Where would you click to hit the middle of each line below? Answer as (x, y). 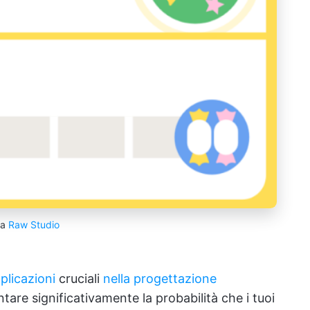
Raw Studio (34, 224)
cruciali (79, 278)
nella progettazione (160, 278)
